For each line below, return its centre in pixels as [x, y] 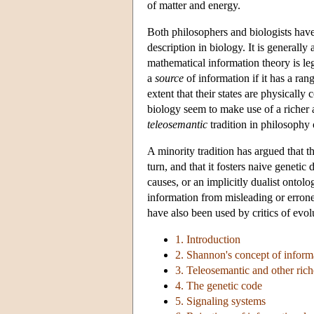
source [169, 78]
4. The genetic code [219, 286]
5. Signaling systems [220, 301]
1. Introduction [208, 240]
